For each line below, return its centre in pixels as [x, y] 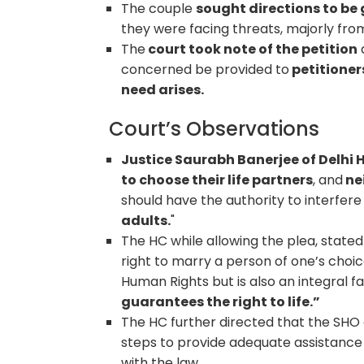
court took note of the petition [252, 49]
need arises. [163, 89]
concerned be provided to [206, 69]
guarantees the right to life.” [221, 301]
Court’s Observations [214, 128]
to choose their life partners [217, 180]
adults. [146, 220]
